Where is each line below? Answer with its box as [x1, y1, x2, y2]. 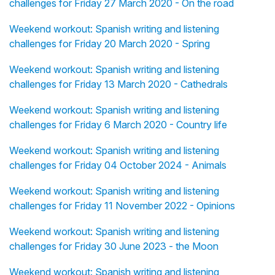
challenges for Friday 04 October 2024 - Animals [9, 159, 227, 172]
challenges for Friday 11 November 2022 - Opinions [9, 199, 235, 212]
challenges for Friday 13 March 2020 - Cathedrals [9, 78, 228, 91]
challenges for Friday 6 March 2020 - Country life [9, 118, 227, 131]
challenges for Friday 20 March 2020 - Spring [9, 37, 210, 50]
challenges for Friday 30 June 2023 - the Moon [9, 240, 219, 253]
